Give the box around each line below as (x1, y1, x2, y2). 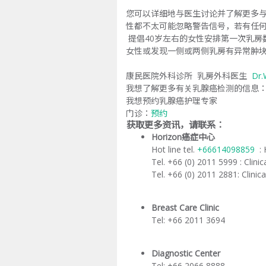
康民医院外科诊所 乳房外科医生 (125, 69, 252, 81)
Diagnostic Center (151, 248, 220, 259)
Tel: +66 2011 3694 (151, 214, 225, 226)
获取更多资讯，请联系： (126, 118, 224, 131)
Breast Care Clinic (151, 202, 219, 214)
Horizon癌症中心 (151, 131, 215, 143)
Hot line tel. (151, 144, 197, 156)
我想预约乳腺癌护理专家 (125, 94, 217, 106)
